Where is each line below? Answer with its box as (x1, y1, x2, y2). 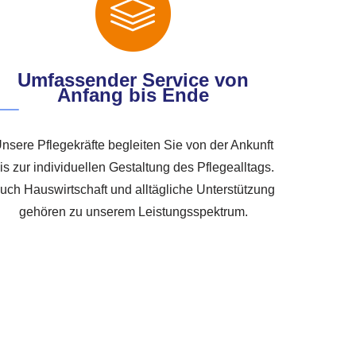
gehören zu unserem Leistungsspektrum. (18, 204, 248, 219)
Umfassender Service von (17, 68, 250, 91)
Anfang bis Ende (57, 83, 210, 106)
